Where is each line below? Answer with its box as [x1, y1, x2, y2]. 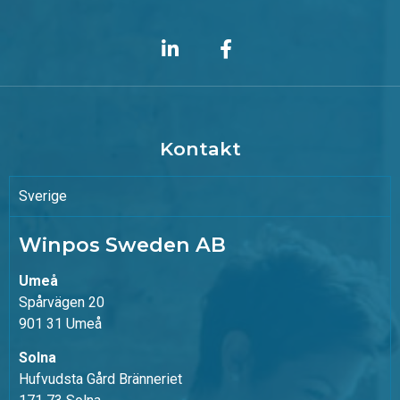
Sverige [19, 187, 67, 205]
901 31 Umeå [19, 315, 102, 333]
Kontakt [159, 137, 241, 161]
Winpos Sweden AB [19, 232, 226, 258]
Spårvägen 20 [19, 294, 104, 312]
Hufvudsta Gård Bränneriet [19, 371, 182, 388]
